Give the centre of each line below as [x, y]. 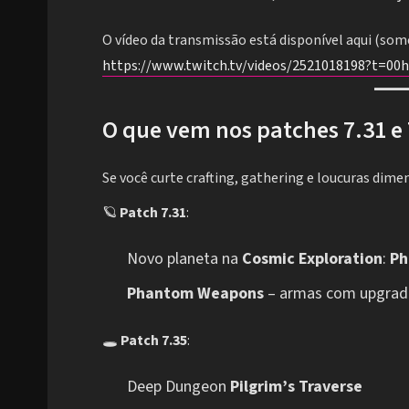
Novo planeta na [184, 258]
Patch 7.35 [154, 340]
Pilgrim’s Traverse [296, 386]
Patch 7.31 [153, 212]
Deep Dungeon [178, 386]
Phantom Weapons [195, 293]
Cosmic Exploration [312, 258]
